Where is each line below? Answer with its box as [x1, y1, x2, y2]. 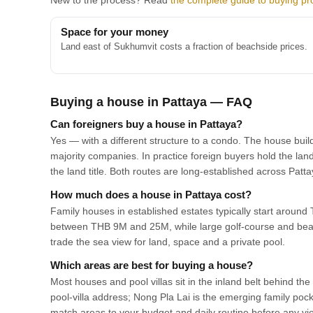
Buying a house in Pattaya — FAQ [50, 95, 252, 109]
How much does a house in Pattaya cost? [50, 189, 252, 201]
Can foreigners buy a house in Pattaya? [50, 118, 242, 130]
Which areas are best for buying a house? [50, 259, 253, 271]
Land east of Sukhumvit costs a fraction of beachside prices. [61, 41, 307, 52]
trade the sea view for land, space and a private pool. [50, 236, 285, 247]
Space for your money [61, 26, 168, 38]
